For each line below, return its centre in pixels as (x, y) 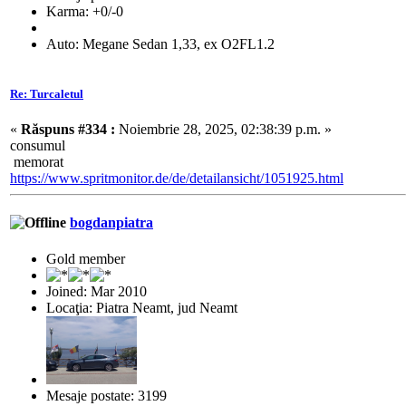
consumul (38, 145)
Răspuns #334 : (68, 129)
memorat (37, 162)
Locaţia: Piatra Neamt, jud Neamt (142, 307)
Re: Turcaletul (47, 93)
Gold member (86, 258)
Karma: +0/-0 (85, 11)
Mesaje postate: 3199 (106, 395)
